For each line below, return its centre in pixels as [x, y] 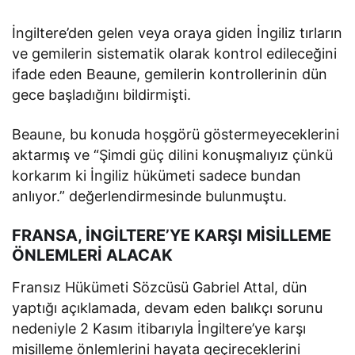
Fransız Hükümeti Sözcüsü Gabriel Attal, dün [160, 288]
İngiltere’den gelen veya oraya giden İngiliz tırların [177, 33]
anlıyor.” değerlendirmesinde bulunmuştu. [150, 197]
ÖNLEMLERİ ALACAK [92, 256]
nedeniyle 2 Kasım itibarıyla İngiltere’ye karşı [159, 329]
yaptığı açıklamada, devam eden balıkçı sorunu [168, 308]
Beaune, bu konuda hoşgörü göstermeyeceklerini [176, 135]
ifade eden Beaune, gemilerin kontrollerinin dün [170, 74]
